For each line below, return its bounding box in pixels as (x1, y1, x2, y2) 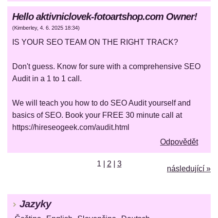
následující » (167, 164, 211, 173)
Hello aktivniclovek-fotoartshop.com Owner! (12, 11, 197, 22)
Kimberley (14, 25, 37, 31)
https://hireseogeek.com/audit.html (12, 123, 129, 132)
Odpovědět (160, 138, 198, 146)
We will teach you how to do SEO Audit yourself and (12, 99, 191, 108)
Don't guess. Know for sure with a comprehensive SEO (12, 62, 200, 71)
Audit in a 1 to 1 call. (12, 74, 82, 83)
